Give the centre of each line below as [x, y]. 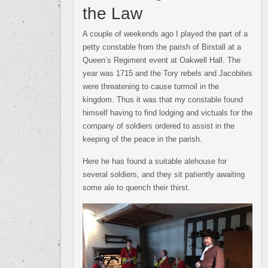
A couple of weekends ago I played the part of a [165, 34]
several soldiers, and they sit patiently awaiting [164, 175]
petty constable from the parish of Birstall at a [162, 47]
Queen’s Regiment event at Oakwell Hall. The [162, 60]
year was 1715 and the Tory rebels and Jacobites [167, 74]
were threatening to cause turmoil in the [151, 87]
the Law [112, 14]
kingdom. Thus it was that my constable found [163, 100]
